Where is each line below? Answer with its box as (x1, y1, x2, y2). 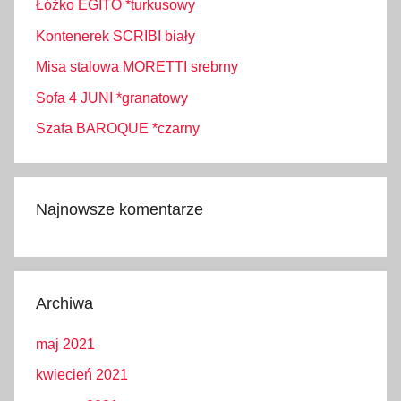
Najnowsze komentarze (36, 200, 203, 218)
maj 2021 (36, 337, 95, 353)
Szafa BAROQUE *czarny (36, 120, 200, 136)
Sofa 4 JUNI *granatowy (36, 90, 188, 106)
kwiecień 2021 (36, 367, 128, 383)
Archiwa (36, 294, 93, 312)
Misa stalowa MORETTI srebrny (36, 59, 238, 75)
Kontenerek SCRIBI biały (36, 28, 195, 44)
